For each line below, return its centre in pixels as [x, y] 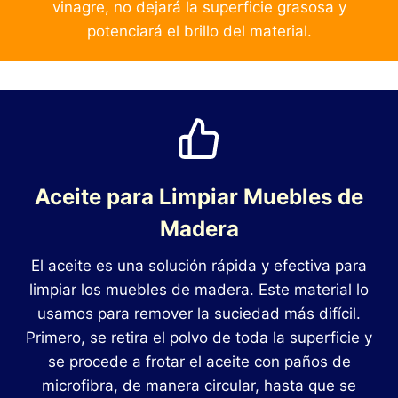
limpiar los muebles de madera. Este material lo [199, 290]
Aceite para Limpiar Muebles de [199, 197]
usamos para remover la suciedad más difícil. [199, 314]
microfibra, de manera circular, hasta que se [199, 386]
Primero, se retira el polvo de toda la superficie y [199, 338]
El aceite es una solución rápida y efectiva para [199, 266]
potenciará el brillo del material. [199, 32]
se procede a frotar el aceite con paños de [199, 362]
